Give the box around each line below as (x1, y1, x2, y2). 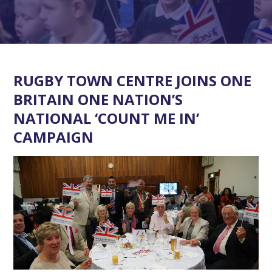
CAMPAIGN (13, 127, 94, 147)
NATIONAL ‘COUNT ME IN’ (13, 108, 200, 128)
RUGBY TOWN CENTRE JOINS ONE (13, 70, 252, 90)
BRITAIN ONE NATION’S (13, 89, 183, 109)
